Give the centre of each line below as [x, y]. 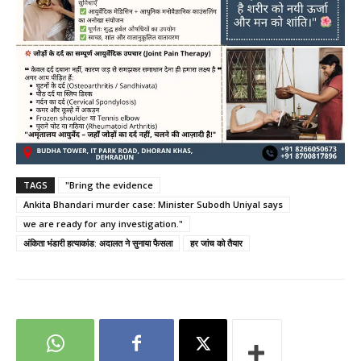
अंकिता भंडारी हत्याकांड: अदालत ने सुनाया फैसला [98, 243]
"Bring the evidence [109, 185]
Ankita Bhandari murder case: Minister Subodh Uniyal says [153, 205]
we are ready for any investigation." [103, 224]
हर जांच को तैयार [216, 243]
